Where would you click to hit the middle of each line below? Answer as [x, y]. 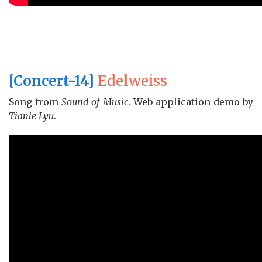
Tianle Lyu [31, 116]
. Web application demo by [190, 102]
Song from [35, 102]
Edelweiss [131, 81]
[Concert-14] [51, 81]
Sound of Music [95, 102]
